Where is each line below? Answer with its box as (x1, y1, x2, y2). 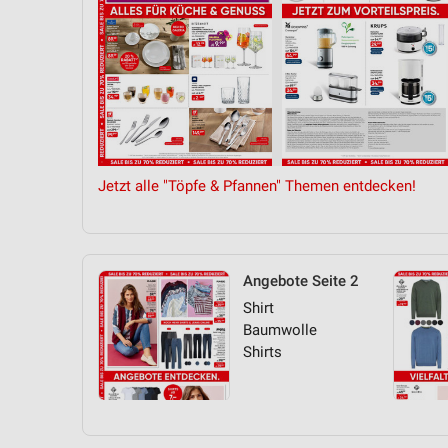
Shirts (243, 343, 282, 361)
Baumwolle (243, 321, 317, 339)
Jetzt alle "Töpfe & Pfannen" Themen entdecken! (98, 176, 416, 195)
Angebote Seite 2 (243, 272, 359, 290)
